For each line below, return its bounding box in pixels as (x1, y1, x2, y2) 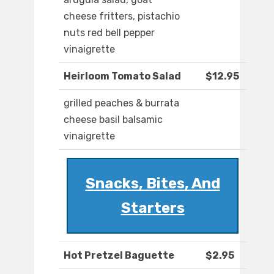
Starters (120, 199, 185, 217)
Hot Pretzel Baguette (64, 250, 174, 262)
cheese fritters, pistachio (64, 10, 180, 23)
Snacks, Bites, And (85, 175, 220, 193)
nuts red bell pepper (64, 27, 155, 39)
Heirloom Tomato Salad (64, 70, 181, 83)
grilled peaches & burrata (64, 97, 179, 109)
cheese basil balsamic (64, 114, 163, 126)
